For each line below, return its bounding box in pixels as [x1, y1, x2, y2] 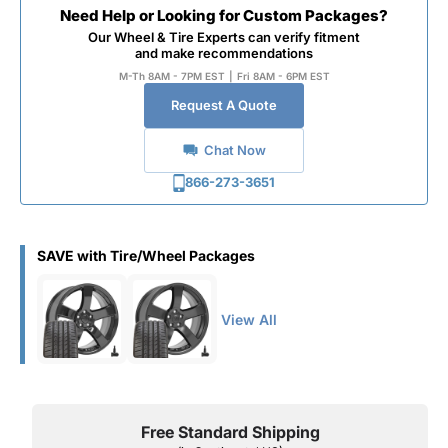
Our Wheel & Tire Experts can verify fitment [88, 29, 360, 45]
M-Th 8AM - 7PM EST [118, 70, 225, 82]
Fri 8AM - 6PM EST [236, 70, 330, 82]
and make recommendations [135, 45, 313, 61]
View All [221, 310, 277, 328]
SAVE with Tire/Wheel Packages [37, 247, 255, 264]
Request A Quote [171, 97, 277, 113]
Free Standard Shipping [140, 422, 320, 442]
